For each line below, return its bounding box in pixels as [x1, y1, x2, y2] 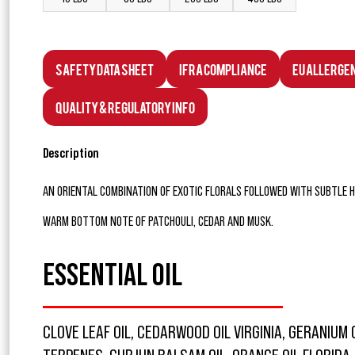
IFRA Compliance [179, 60, 267, 78]
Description [43, 146, 99, 161]
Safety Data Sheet [55, 60, 154, 78]
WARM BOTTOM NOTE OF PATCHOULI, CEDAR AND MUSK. [43, 214, 273, 229]
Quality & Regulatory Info [55, 98, 195, 116]
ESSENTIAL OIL [43, 260, 182, 292]
